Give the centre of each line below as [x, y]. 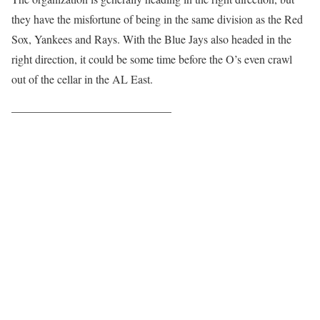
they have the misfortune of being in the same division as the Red [157, 19]
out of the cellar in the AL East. [82, 79]
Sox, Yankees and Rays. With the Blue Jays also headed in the [151, 39]
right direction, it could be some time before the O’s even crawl [152, 59]
